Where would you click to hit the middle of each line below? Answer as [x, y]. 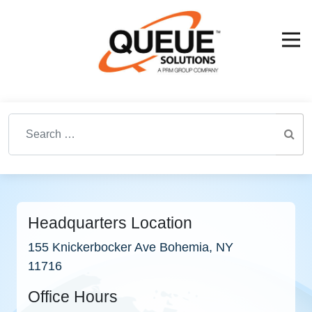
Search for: [34, 121]
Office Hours [73, 297]
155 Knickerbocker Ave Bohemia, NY [131, 247]
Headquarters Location [110, 223]
